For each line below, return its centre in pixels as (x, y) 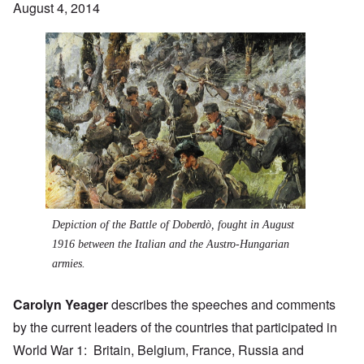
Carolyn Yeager (61, 305)
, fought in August (253, 225)
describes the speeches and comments (222, 305)
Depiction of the (91, 225)
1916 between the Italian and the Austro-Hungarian (171, 245)
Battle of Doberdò (170, 225)
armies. (69, 264)
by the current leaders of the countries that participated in (175, 327)
